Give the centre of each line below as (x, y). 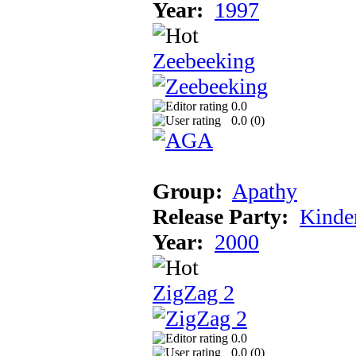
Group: (188, 191)
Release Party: (221, 216)
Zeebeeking (204, 60)
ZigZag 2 (193, 292)
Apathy (265, 191)
